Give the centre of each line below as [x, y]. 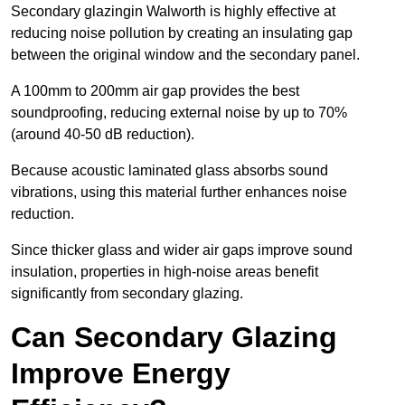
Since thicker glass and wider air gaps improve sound [182, 250]
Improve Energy [121, 374]
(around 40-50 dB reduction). [104, 135]
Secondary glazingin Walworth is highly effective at [173, 12]
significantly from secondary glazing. [127, 294]
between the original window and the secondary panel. [187, 55]
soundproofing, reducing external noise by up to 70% [179, 113]
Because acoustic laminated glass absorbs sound [170, 171]
